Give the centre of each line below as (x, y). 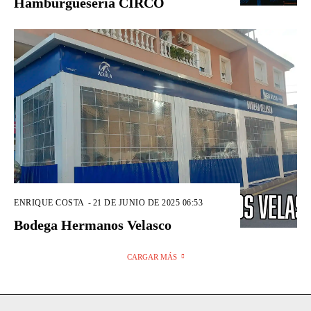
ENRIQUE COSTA (49, 202)
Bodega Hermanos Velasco (93, 225)
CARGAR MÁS (152, 257)
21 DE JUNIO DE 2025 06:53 (148, 202)
